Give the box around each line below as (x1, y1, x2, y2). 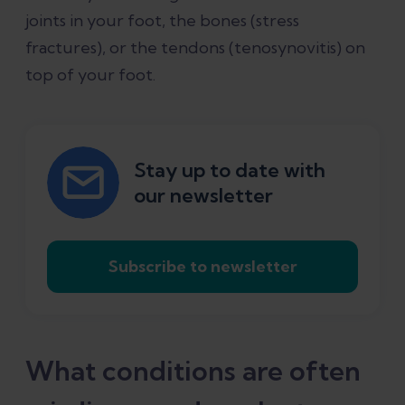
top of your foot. (25, 63, 155, 85)
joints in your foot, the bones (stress (25, 9, 299, 31)
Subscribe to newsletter (108, 255, 297, 277)
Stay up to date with (134, 156, 325, 183)
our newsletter (134, 182, 273, 208)
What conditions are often (25, 353, 361, 388)
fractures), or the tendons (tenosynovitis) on (25, 36, 365, 58)
